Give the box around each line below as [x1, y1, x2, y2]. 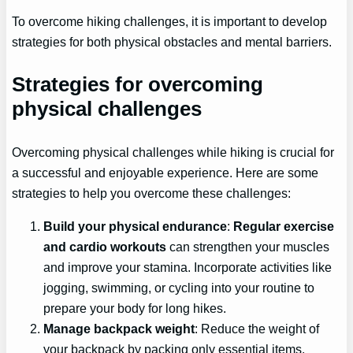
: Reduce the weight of [195, 321, 320, 336]
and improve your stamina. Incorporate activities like [43, 260, 333, 275]
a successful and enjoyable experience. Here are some [12, 165, 319, 180]
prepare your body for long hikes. [43, 301, 227, 316]
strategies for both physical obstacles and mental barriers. [12, 35, 333, 50]
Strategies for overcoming [12, 72, 264, 97]
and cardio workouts [43, 240, 167, 255]
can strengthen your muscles [166, 240, 330, 255]
